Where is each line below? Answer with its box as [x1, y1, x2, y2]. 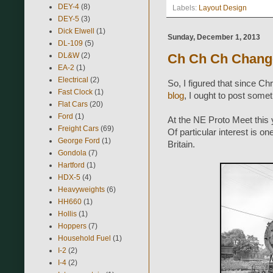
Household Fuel [58, 233, 111, 243]
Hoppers [58, 221, 87, 230]
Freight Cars [58, 124, 99, 133]
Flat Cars [58, 99, 88, 108]
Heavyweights [58, 185, 105, 194]
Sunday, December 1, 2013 [168, 32, 260, 41]
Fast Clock [58, 87, 93, 96]
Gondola [58, 148, 87, 157]
